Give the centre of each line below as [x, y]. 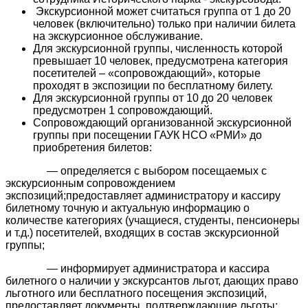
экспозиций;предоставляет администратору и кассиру [143, 195]
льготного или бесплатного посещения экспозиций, [136, 293]
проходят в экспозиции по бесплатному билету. [153, 85]
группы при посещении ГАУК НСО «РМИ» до [147, 135]
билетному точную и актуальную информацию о [128, 208]
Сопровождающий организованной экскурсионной [162, 122]
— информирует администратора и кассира [137, 268]
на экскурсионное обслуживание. [118, 36]
